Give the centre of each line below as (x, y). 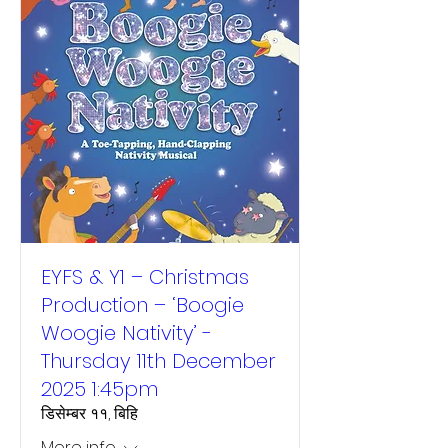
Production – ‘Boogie (142, 305)
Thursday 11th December (158, 361)
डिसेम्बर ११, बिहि (89, 413)
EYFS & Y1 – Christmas (145, 277)
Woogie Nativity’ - (126, 333)
